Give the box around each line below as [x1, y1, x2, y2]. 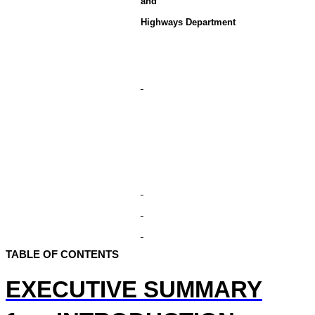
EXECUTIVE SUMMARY [6, 277, 262, 302]
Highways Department [140, 17, 236, 27]
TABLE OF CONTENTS [6, 249, 119, 260]
